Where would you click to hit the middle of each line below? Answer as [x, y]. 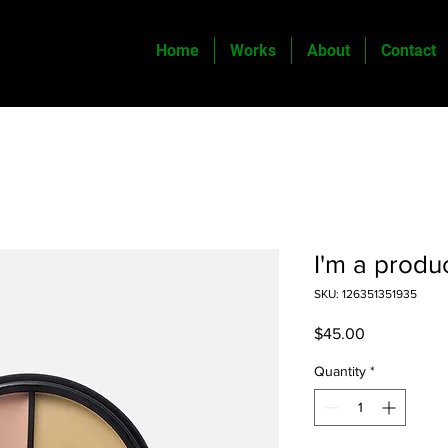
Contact [408, 50]
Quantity [340, 371]
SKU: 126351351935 [365, 294]
